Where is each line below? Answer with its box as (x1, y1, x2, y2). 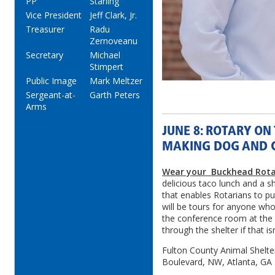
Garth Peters (90, 89, 140, 101)
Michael (90, 49, 120, 61)
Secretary (26, 49, 63, 61)
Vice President (26, 9, 82, 21)
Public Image (26, 75, 77, 87)
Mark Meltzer (90, 75, 142, 87)
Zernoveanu (90, 35, 137, 47)
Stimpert (90, 61, 123, 72)
